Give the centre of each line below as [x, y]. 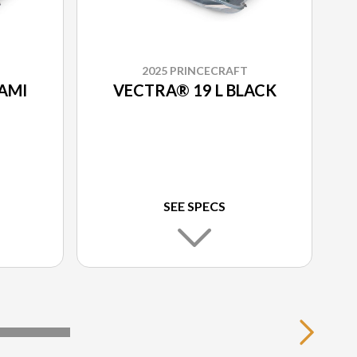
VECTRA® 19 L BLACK [194, 90]
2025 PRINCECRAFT [194, 71]
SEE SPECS [194, 206]
